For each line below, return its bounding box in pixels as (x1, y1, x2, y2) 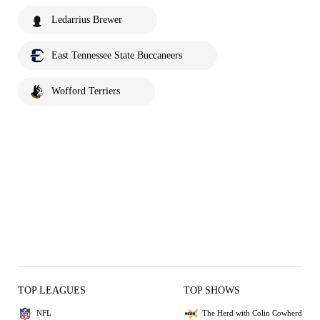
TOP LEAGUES (18, 284, 86, 296)
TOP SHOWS (184, 284, 240, 296)
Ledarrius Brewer (51, 14, 122, 25)
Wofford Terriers (51, 85, 120, 96)
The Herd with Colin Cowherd (202, 309, 302, 318)
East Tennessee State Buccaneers (51, 49, 182, 61)
